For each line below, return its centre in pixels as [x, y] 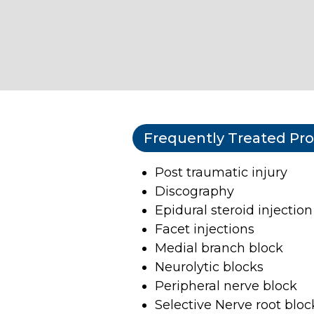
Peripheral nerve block [226, 286]
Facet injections [205, 229]
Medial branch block [219, 248]
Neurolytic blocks [209, 267]
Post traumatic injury [221, 172]
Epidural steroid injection [234, 210]
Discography [194, 191]
